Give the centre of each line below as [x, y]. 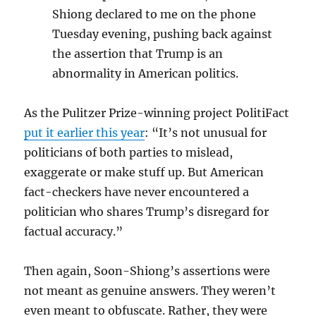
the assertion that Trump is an [138, 54]
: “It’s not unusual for [206, 133]
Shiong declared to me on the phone [154, 14]
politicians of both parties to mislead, [129, 153]
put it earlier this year [85, 133]
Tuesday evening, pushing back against [163, 34]
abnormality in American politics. [146, 74]
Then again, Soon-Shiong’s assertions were [147, 271]
